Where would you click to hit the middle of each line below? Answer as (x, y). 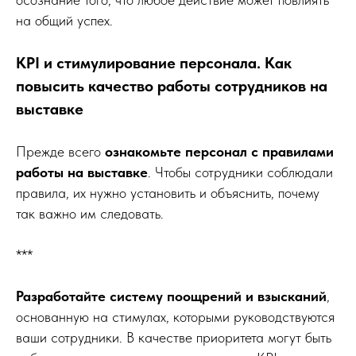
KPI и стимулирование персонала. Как (154, 62)
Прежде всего (60, 151)
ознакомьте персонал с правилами (219, 151)
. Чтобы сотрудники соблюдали (240, 172)
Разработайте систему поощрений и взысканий (171, 296)
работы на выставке (82, 172)
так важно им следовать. (90, 213)
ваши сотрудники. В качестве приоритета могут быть (174, 337)
